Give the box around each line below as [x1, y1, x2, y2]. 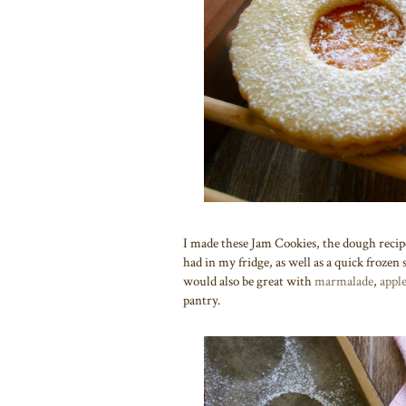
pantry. [183, 291, 220, 309]
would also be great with [183, 272, 314, 290]
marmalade [314, 272, 373, 290]
